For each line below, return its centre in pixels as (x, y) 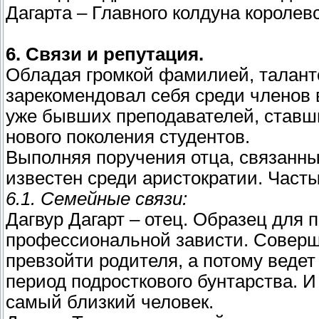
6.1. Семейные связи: (96, 199)
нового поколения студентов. (128, 137)
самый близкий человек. (110, 302)
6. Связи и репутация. (105, 54)
